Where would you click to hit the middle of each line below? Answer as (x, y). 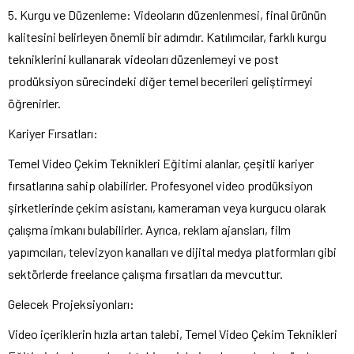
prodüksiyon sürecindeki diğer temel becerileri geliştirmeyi (160, 81)
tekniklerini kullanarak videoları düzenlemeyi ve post (143, 59)
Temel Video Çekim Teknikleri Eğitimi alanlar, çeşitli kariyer (161, 164)
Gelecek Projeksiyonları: (71, 304)
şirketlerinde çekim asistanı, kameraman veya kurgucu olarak (167, 208)
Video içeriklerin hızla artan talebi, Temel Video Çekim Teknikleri (173, 334)
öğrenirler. (34, 104)
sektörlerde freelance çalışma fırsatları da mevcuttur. (145, 274)
